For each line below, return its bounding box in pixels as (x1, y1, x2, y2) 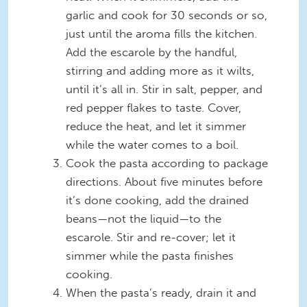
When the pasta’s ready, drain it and (66, 285, 256, 299)
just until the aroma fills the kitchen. (66, 26, 257, 40)
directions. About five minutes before (66, 174, 262, 188)
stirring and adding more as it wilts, (66, 63, 254, 77)
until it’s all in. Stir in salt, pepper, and (66, 82, 262, 96)
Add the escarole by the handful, (66, 45, 237, 59)
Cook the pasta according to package (66, 156, 268, 170)
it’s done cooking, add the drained (66, 193, 249, 207)
